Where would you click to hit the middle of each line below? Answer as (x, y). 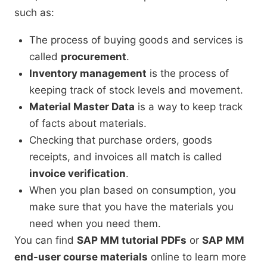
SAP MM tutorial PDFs (132, 240)
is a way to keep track (189, 107)
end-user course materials (81, 257)
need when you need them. (95, 224)
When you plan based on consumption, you (133, 190)
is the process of (188, 74)
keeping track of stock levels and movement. (136, 90)
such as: (34, 13)
